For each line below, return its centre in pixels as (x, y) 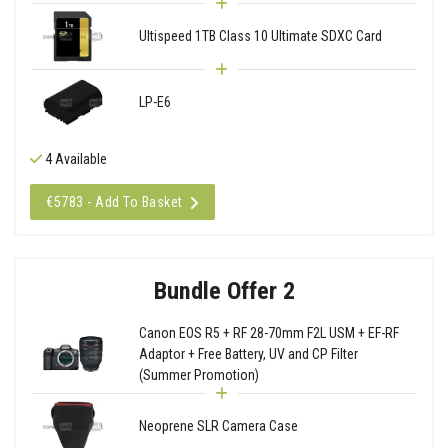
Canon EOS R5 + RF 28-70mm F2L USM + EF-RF (268, 332)
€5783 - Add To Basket (114, 201)
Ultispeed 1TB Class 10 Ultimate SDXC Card (260, 35)
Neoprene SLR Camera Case (218, 425)
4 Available (74, 158)
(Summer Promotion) (198, 374)
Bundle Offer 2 (224, 290)
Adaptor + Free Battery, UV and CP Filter (248, 353)
